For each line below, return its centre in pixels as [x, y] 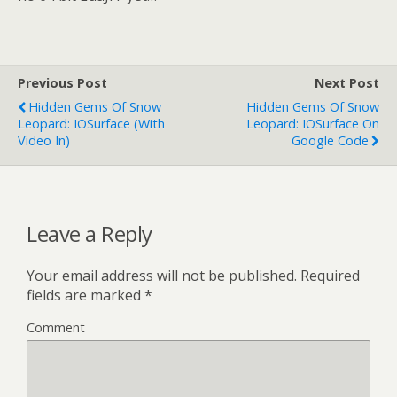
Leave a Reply [90, 233]
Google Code [330, 140]
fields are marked [86, 295]
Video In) [44, 140]
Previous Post [62, 83]
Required [328, 275]
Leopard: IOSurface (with [91, 124]
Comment [56, 327]
